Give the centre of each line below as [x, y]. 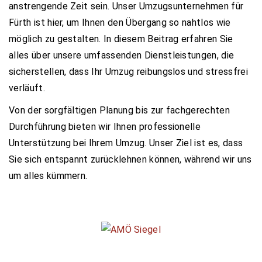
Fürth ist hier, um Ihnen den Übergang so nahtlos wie [120, 22]
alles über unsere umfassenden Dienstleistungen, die [122, 55]
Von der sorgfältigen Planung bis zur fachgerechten [120, 110]
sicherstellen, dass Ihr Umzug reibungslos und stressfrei [128, 71]
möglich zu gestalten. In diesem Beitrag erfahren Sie [121, 39]
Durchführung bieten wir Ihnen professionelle [105, 126]
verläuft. [27, 88]
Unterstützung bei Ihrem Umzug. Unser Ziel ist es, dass [126, 143]
